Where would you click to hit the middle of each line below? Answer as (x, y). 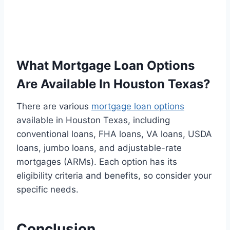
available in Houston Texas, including (93, 120)
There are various (54, 107)
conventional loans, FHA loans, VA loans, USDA (114, 134)
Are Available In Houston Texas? (113, 84)
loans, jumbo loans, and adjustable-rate (99, 148)
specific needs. (47, 190)
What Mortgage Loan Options (106, 66)
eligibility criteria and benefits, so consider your (114, 176)
